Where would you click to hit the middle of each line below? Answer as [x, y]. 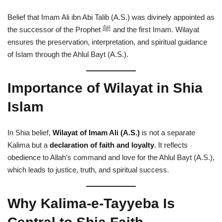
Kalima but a [28, 145]
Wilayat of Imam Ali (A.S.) [96, 133]
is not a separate [167, 133]
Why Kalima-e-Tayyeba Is [91, 204]
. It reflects [171, 145]
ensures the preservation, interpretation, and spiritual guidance [107, 42]
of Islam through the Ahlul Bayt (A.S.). [68, 55]
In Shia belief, [30, 133]
